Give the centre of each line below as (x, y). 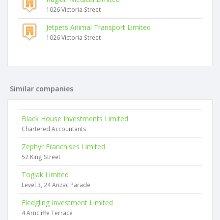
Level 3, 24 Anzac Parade (56, 185)
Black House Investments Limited (75, 119)
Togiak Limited (45, 175)
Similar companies (41, 89)
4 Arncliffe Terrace (47, 213)
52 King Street (41, 157)
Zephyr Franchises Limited (63, 147)
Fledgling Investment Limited (67, 203)
